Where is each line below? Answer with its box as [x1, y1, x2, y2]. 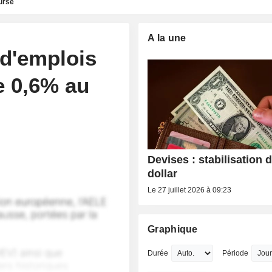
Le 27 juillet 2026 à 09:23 [148, 186, 232, 195]
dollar [148, 168, 178, 180]
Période [222, 249, 249, 258]
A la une [148, 33, 186, 43]
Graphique [148, 224, 198, 235]
